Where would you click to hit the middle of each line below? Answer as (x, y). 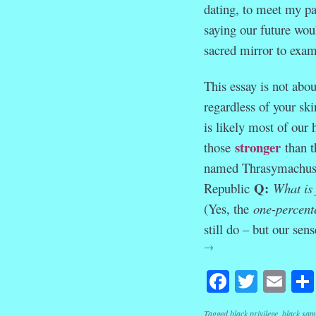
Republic (229, 188)
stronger (257, 147)
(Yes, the (228, 208)
